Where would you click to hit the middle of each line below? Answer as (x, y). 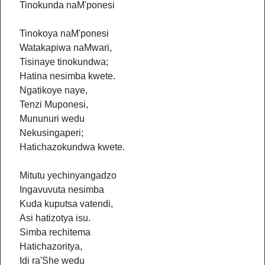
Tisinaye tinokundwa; (64, 62)
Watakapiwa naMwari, (66, 48)
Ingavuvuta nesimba (62, 190)
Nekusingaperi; (51, 133)
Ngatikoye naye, (54, 90)
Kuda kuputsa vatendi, (66, 204)
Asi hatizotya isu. (55, 218)
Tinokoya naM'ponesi (64, 33)
